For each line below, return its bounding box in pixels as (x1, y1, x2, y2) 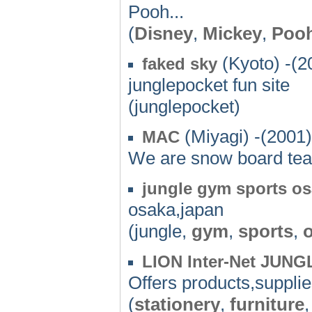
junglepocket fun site (128, 74, 290, 95)
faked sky (142, 54, 217, 73)
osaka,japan (128, 198, 224, 220)
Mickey (203, 22, 262, 44)
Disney (134, 22, 193, 44)
